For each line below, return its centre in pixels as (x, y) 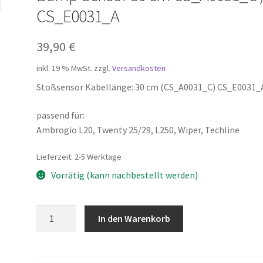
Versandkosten (139, 68)
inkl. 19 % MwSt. (65, 68)
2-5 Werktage (98, 157)
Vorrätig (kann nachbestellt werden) (124, 175)
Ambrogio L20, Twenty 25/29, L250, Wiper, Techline (138, 129)
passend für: (61, 115)
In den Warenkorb (134, 218)
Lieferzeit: (56, 157)
